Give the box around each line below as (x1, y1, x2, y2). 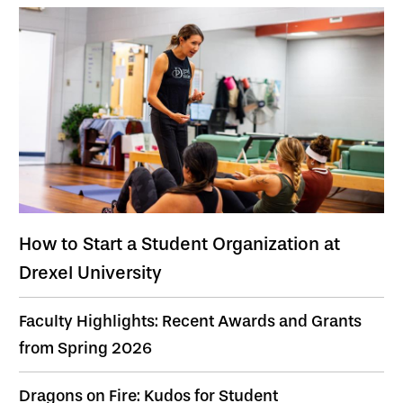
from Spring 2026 (19, 337, 152, 358)
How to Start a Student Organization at (19, 232, 340, 255)
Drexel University (19, 261, 162, 283)
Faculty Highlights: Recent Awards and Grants (19, 310, 362, 331)
